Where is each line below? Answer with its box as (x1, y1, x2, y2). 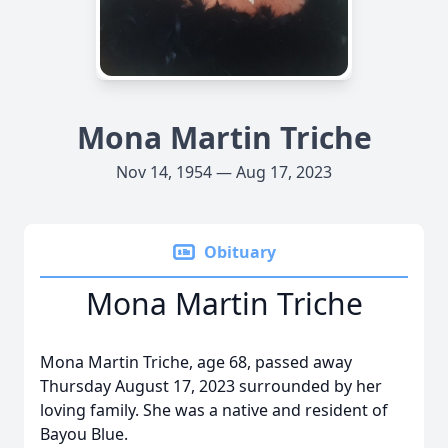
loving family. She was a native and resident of (40, 399, 388, 421)
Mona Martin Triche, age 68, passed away (40, 351, 352, 373)
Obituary (204, 241, 276, 263)
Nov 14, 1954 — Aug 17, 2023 (116, 161, 332, 183)
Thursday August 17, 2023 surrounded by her (40, 375, 382, 397)
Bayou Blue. (40, 423, 132, 445)
